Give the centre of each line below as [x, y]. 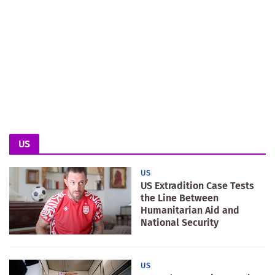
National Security [180, 222]
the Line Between [180, 198]
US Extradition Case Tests [197, 185]
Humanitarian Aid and [190, 210]
